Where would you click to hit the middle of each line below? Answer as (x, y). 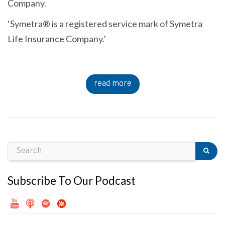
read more (113, 84)
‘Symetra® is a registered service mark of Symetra (105, 24)
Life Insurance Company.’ (57, 39)
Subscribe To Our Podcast (72, 181)
